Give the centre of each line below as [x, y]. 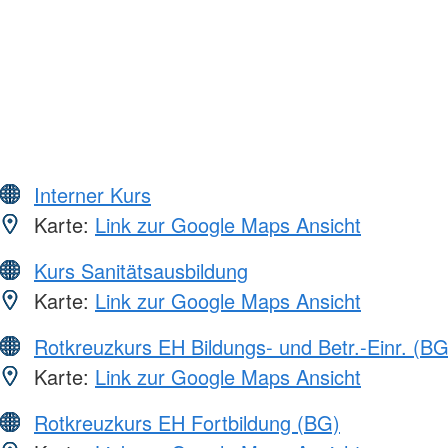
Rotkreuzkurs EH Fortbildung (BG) [187, 422]
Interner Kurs [92, 194]
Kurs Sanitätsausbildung [141, 270]
